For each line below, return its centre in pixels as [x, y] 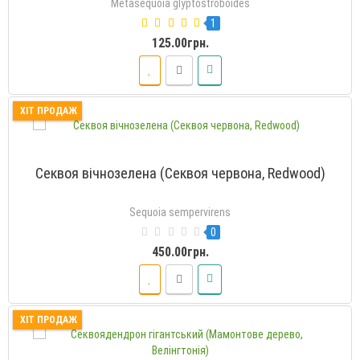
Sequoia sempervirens [180, 212]
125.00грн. [180, 43]
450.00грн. [180, 252]
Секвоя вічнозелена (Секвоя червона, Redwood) [180, 173]
